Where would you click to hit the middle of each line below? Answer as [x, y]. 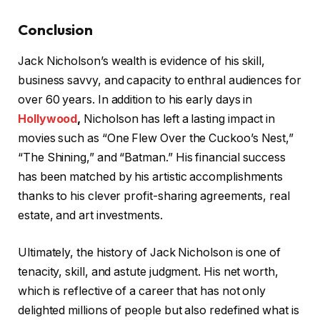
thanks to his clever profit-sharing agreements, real [154, 196]
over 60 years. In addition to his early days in [135, 100]
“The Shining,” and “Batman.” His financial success [152, 158]
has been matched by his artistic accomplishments [151, 177]
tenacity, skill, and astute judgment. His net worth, [148, 271]
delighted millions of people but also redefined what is [159, 310]
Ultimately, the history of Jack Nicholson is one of [149, 252]
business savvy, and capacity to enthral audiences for [160, 81]
